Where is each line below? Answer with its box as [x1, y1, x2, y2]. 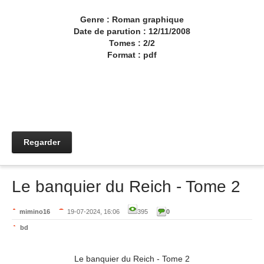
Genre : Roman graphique [80, 15, 184, 24]
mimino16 [19, 208, 50, 215]
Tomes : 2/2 [109, 38, 155, 48]
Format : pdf [107, 50, 157, 60]
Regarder [24, 137, 60, 147]
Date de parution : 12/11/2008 [74, 27, 190, 36]
